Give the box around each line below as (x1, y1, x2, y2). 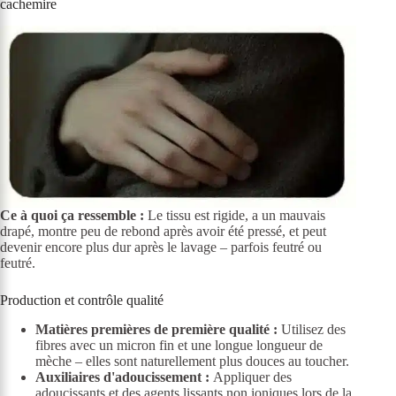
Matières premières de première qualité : (35, 322, 278, 338)
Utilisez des (278, 322, 346, 338)
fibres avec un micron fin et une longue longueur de (35, 338, 323, 354)
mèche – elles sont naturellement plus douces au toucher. (35, 354, 349, 369)
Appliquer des (209, 369, 292, 385)
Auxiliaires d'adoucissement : (35, 369, 209, 385)
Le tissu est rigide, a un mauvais (144, 208, 325, 224)
